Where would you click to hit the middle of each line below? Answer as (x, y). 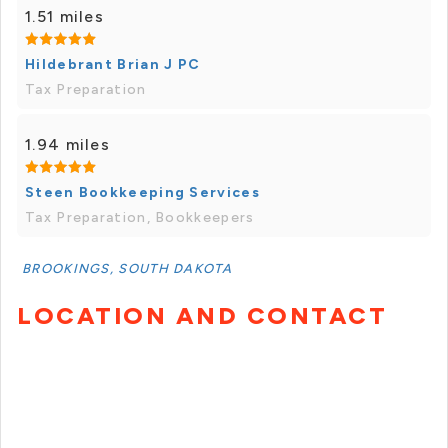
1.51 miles (64, 17)
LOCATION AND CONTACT (202, 316)
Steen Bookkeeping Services (142, 193)
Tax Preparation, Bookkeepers (140, 218)
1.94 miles (67, 145)
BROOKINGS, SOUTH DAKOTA (127, 269)
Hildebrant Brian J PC (113, 65)
